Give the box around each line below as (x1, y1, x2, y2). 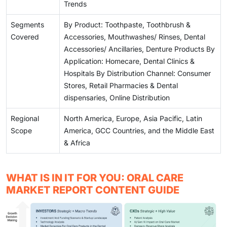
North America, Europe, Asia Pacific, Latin (64, 114, 202, 123)
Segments (11, 20, 44, 29)
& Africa (64, 138, 90, 147)
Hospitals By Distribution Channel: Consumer (64, 69, 211, 78)
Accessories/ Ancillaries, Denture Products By (64, 45, 215, 54)
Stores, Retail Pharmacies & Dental (64, 81, 178, 90)
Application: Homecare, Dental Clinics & (64, 57, 195, 66)
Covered (11, 32, 39, 42)
